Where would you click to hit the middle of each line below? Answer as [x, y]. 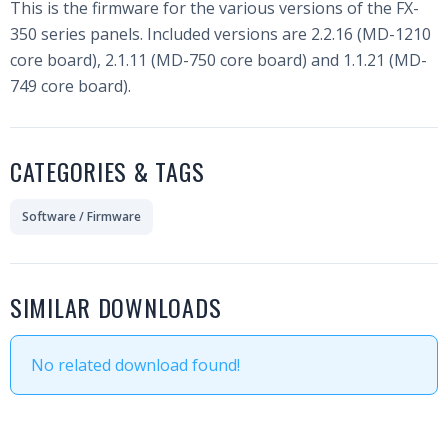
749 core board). [70, 86]
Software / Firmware [81, 216]
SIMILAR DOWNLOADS [116, 307]
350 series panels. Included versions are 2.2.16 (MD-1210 [220, 34]
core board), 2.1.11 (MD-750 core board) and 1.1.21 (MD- [218, 60]
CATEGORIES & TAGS [107, 171]
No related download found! [135, 365]
